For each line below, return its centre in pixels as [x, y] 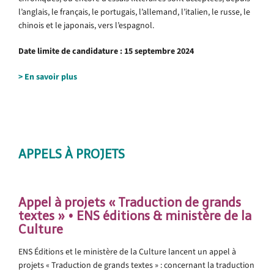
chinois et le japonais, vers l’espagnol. [86, 25]
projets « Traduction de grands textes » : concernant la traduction [136, 265]
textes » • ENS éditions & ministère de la [135, 216]
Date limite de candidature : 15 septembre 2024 [106, 51]
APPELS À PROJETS [72, 154]
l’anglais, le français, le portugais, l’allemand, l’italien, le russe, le [134, 12]
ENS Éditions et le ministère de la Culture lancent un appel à [127, 251]
